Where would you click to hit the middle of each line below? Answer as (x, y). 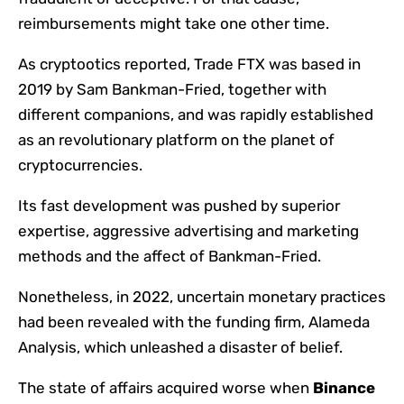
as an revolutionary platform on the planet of (176, 140)
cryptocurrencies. (80, 165)
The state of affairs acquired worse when (164, 388)
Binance (342, 388)
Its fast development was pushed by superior (179, 206)
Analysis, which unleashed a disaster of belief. (180, 348)
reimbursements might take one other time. (174, 24)
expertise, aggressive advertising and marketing (188, 231)
